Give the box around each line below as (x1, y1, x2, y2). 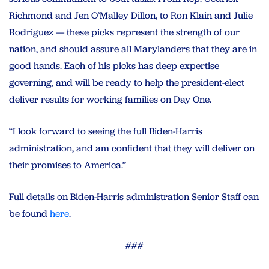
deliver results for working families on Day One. (9, 92, 211, 106)
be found (9, 207, 50, 220)
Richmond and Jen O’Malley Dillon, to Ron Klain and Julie (9, 8, 253, 22)
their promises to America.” (9, 158, 126, 171)
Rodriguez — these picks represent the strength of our (9, 25, 240, 38)
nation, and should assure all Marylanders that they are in (9, 42, 257, 55)
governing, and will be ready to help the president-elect (9, 76, 244, 89)
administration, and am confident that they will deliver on (9, 141, 255, 154)
